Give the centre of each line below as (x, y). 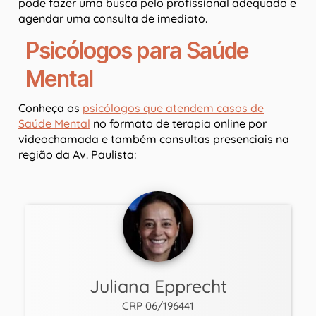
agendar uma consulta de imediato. (113, 19)
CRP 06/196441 (158, 306)
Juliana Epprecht (158, 286)
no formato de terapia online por (178, 124)
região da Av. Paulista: (77, 155)
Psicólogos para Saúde (138, 51)
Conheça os (50, 108)
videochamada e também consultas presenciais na (154, 139)
